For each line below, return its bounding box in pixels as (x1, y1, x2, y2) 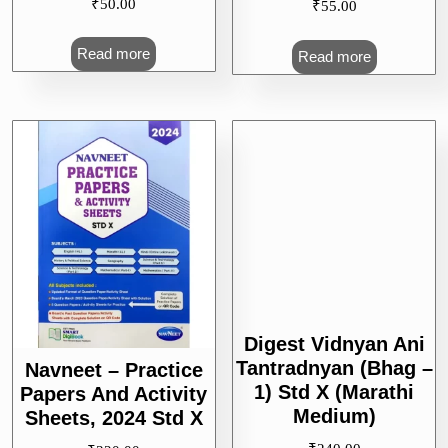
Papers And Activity (20, 382, 208, 405)
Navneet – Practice (24, 358, 203, 381)
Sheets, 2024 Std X (24, 406, 203, 429)
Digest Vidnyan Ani (243, 400, 425, 423)
